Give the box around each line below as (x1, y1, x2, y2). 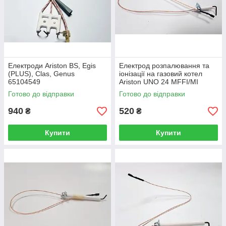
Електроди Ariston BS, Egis (8, 62, 96, 70)
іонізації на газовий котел (119, 70, 202, 78)
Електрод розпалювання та (119, 62, 209, 70)
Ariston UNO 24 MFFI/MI (119, 78, 198, 86)
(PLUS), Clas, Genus (8, 70, 75, 78)
